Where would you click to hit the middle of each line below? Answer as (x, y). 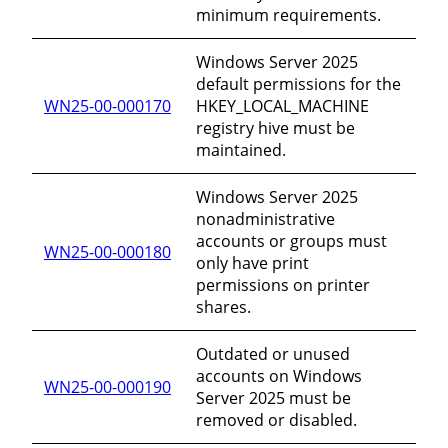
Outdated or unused (273, 353)
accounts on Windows (279, 375)
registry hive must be (275, 127)
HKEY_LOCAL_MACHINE (282, 105)
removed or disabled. (276, 419)
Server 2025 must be (273, 397)
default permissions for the (298, 83)
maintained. (241, 149)
